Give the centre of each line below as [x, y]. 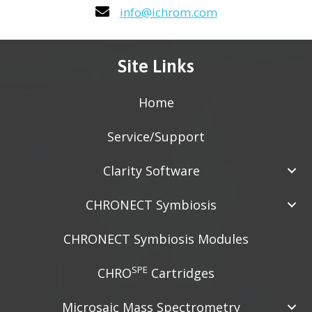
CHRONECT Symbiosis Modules [156, 239]
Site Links [156, 66]
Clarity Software [151, 170]
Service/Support [156, 136]
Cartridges [181, 273]
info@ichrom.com [168, 12]
